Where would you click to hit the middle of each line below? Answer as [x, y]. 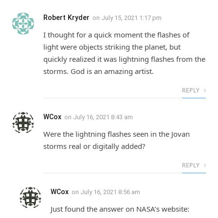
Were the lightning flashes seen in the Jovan [117, 134]
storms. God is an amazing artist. [99, 71]
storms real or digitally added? [94, 146]
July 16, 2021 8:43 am [103, 117]
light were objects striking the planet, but [112, 47]
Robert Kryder [66, 18]
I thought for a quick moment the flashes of [116, 35]
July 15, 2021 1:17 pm [131, 18]
